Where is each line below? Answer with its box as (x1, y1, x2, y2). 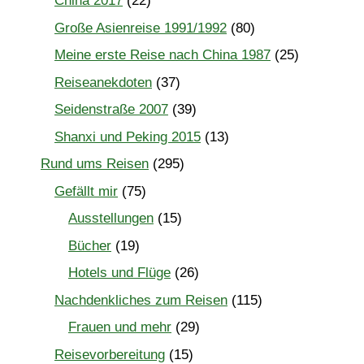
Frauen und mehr (68, 319, 171, 336)
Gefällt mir (54, 183, 118, 199)
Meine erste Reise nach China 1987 (54, 47, 271, 63)
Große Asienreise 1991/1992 (54, 19, 227, 36)
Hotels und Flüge (68, 265, 171, 281)
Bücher (68, 237, 111, 253)
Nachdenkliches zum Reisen (54, 292, 227, 308)
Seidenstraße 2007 (54, 102, 168, 118)
